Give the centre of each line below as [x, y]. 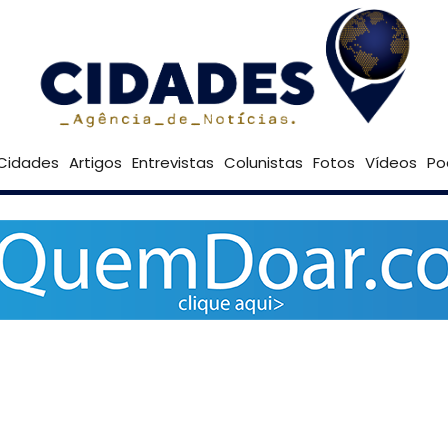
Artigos [95, 162]
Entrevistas [172, 162]
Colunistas [263, 162]
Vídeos [390, 162]
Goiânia [386, 80]
